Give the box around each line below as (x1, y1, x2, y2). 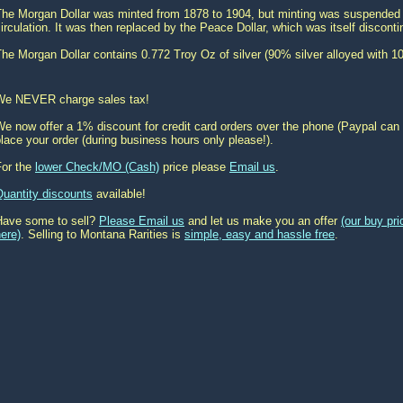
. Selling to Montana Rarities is (21, 228, 184, 241)
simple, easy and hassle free (184, 228, 335, 241)
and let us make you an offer (184, 214, 341, 228)
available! (93, 187, 146, 201)
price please (159, 160, 229, 174)
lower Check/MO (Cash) (35, 160, 159, 174)
